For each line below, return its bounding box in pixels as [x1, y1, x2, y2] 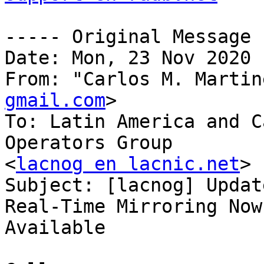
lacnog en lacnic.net [16, 153, 240, 175]
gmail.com [5, 90, 105, 111]
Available [5, 217, 105, 239]
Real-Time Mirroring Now [5, 196, 262, 217]
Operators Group [5, 132, 173, 154]
